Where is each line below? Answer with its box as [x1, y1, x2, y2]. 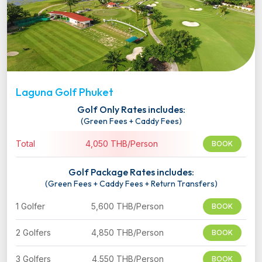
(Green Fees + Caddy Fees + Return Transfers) [44, 178, 218, 189]
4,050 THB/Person [85, 139, 158, 149]
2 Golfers [16, 227, 51, 238]
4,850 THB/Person [91, 227, 164, 238]
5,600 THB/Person [91, 201, 164, 212]
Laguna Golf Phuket [16, 85, 113, 99]
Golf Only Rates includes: [77, 104, 185, 116]
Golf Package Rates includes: [68, 166, 194, 178]
